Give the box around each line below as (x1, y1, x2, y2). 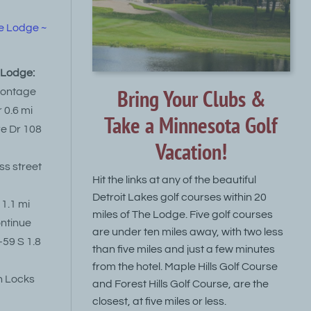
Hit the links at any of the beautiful (92, 174, 256, 185)
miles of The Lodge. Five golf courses (92, 208, 273, 220)
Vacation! (155, 137, 227, 167)
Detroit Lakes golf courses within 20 (92, 191, 267, 203)
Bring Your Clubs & (117, 84, 265, 114)
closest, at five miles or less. (92, 295, 226, 307)
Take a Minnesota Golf (104, 110, 278, 140)
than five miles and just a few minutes (92, 243, 275, 255)
